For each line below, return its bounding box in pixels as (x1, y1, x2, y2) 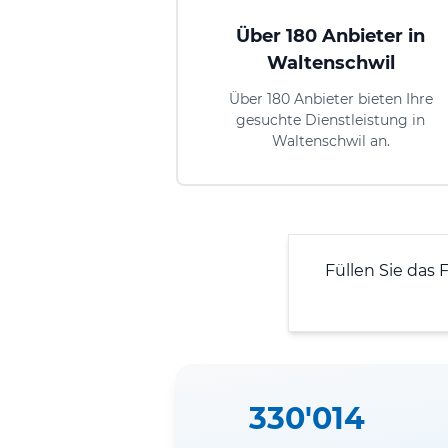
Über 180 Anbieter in (236, 24, 426, 47)
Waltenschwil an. (271, 131, 390, 150)
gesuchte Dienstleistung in (236, 110, 426, 129)
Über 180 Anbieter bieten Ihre (228, 89, 433, 108)
